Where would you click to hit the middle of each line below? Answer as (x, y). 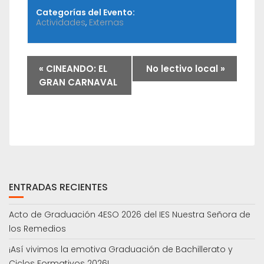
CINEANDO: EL (75, 69)
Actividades (61, 23)
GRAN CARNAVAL (78, 82)
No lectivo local (183, 69)
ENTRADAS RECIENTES (58, 187)
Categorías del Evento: (86, 13)
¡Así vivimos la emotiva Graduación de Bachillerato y (121, 250)
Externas (107, 23)
